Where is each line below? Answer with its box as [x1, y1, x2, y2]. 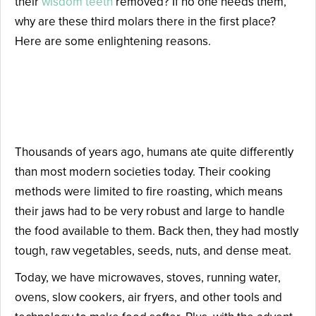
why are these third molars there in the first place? [15, 13, 276, 30]
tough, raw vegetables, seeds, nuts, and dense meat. [15, 242, 291, 259]
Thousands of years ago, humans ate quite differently [15, 143, 293, 160]
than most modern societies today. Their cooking [15, 163, 271, 180]
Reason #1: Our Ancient [15, 72, 233, 102]
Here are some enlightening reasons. [15, 32, 211, 49]
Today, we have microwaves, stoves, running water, [15, 269, 281, 286]
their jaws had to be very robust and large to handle [15, 202, 285, 219]
